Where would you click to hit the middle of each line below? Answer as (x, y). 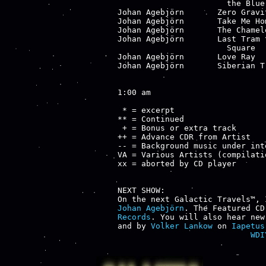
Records (134, 217)
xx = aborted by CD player (177, 163)
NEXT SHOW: (141, 190)
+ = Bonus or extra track (177, 128)
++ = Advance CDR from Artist (184, 137)
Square (186, 47)
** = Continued (151, 119)
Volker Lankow (182, 226)
